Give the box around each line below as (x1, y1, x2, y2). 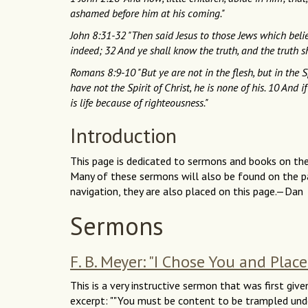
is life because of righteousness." (70, 96, 208, 110)
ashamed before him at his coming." (70, 6, 225, 21)
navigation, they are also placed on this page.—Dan (70, 184, 303, 199)
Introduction (70, 122, 177, 149)
